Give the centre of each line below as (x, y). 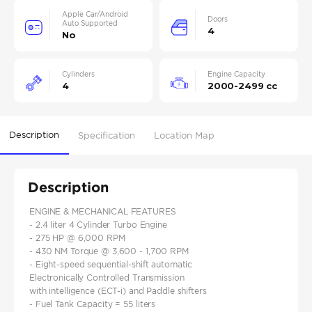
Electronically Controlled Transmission (107, 278)
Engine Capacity (236, 75)
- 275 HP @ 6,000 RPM (77, 238)
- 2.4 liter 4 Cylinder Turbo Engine (98, 225)
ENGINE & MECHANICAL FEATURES (103, 212)
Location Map (185, 135)
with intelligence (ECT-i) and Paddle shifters (118, 291)
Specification (107, 135)
